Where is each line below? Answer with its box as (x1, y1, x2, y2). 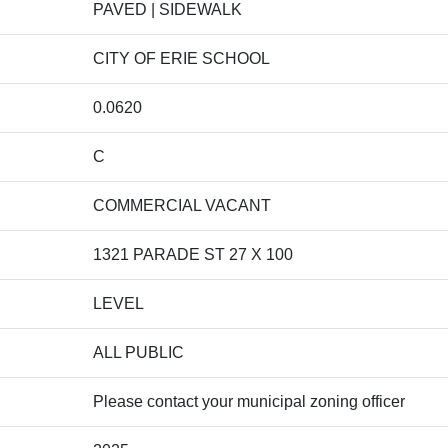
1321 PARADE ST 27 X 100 (93, 246, 293, 263)
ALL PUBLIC (93, 344, 184, 361)
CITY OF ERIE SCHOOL (93, 50, 270, 67)
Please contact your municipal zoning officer (93, 393, 405, 410)
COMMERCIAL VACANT (93, 197, 271, 214)
